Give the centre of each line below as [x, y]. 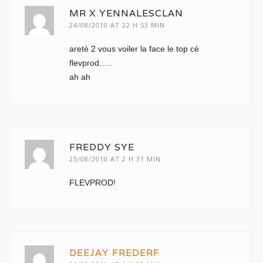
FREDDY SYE [102, 147]
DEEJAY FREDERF [114, 253]
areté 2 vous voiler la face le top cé [134, 49]
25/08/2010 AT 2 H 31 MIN [115, 159]
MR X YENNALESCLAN [126, 13]
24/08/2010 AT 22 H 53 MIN [117, 25]
